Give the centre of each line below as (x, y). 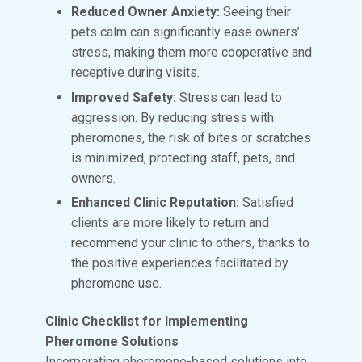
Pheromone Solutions (114, 341)
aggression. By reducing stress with (173, 117)
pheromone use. (116, 284)
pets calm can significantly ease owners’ (185, 32)
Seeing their (255, 12)
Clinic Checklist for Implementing (147, 321)
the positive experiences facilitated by (180, 263)
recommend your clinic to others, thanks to (190, 243)
